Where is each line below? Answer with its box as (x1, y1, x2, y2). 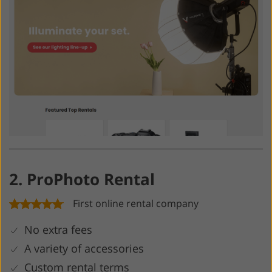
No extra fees (24, 222, 92, 237)
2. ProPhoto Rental (9, 168, 155, 190)
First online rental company (73, 196, 199, 210)
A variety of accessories (24, 240, 144, 256)
